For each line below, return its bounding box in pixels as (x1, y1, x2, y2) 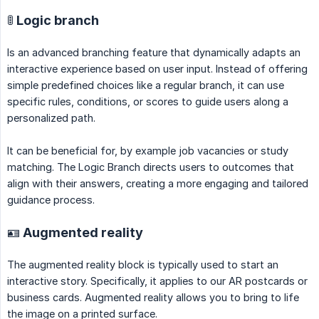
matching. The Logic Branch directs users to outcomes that (7, 161, 294, 174)
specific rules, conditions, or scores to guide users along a (7, 95, 288, 108)
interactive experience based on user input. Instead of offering (7, 63, 308, 75)
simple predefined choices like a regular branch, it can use (7, 79, 284, 92)
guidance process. (7, 194, 95, 206)
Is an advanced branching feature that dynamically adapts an (7, 46, 300, 59)
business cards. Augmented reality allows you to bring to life (7, 291, 299, 304)
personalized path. (7, 112, 95, 125)
